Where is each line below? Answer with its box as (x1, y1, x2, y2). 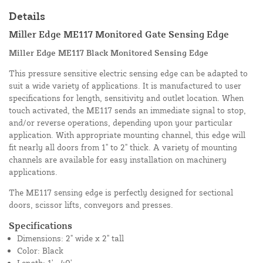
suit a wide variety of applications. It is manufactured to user (9, 80, 241, 91)
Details (9, 9, 45, 23)
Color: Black (17, 245, 63, 256)
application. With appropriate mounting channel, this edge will (9, 130, 245, 140)
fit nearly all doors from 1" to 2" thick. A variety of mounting (9, 142, 237, 153)
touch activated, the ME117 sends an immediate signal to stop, (9, 105, 246, 116)
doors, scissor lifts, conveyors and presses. (9, 200, 173, 210)
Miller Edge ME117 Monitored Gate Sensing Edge (9, 28, 229, 41)
